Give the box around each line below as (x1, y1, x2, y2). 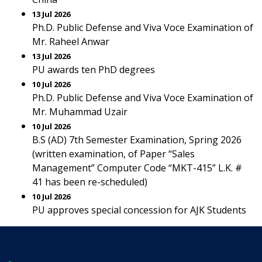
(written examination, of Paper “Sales (32, 147, 195, 160)
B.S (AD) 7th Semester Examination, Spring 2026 (32, 133, 242, 146)
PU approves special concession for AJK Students (32, 204, 246, 216)
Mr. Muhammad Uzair (32, 105, 127, 118)
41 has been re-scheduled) (32, 175, 147, 188)
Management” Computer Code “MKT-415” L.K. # (32, 161, 242, 174)
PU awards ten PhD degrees (32, 63, 155, 76)
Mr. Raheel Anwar (32, 35, 109, 48)
